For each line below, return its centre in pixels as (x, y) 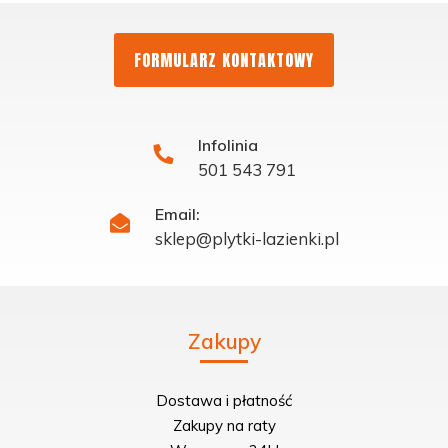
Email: (177, 213)
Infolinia (227, 144)
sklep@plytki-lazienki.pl (246, 238)
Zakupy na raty (224, 425)
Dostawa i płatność (224, 400)
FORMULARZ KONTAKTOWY (224, 59)
